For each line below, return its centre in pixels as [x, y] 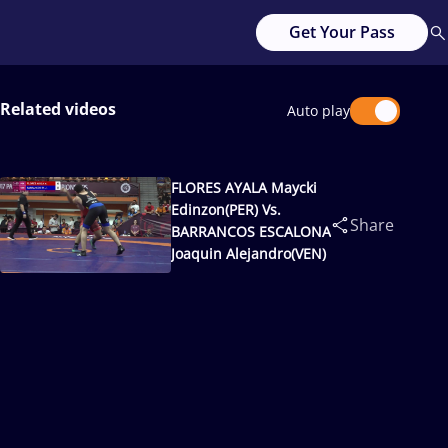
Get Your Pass [342, 32]
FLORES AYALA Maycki [244, 187]
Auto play [318, 110]
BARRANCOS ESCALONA [251, 231]
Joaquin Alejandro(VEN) [249, 253]
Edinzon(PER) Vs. [226, 209]
